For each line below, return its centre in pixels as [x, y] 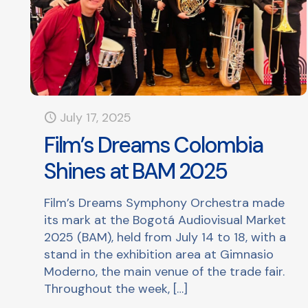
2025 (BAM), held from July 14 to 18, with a [165, 237]
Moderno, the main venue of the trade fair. [165, 271]
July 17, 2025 [96, 117]
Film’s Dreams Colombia [154, 145]
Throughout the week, [107, 288]
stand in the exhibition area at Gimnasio [159, 254]
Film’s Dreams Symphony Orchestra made [165, 202]
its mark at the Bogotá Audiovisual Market [165, 220]
